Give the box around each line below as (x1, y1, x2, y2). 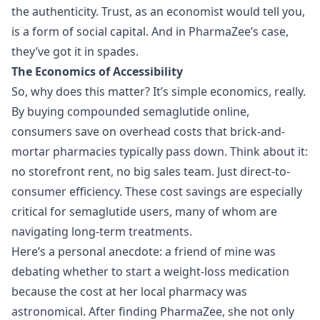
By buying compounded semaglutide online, (11, 103, 249, 119)
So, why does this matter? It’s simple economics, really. (11, 83, 306, 99)
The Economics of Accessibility (11, 63, 183, 79)
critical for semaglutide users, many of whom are (11, 203, 277, 219)
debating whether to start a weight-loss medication (11, 263, 289, 279)
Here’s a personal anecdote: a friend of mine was (11, 243, 276, 259)
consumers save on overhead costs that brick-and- (11, 123, 285, 139)
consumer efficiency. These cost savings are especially (11, 183, 302, 199)
